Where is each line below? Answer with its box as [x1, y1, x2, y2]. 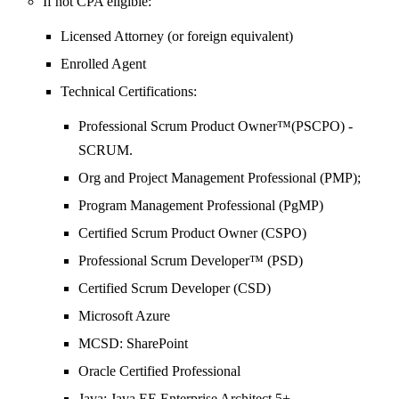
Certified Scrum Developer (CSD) [78, 281, 271, 297]
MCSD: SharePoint [78, 336, 188, 352]
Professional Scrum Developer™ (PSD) [78, 253, 303, 269]
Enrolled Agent [61, 56, 146, 72]
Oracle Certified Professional [78, 363, 240, 379]
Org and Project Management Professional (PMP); [78, 170, 361, 186]
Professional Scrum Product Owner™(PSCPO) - [78, 118, 353, 134]
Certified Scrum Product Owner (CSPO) [78, 225, 306, 241]
